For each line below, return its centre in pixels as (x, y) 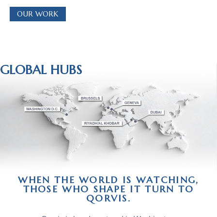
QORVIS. (108, 198)
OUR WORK (38, 14)
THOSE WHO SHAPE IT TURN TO (108, 189)
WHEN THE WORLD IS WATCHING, (108, 179)
